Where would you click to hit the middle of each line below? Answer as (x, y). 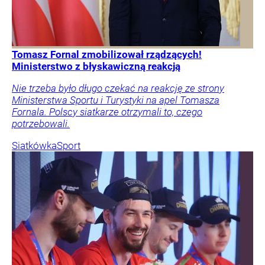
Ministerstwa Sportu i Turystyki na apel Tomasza (116, 100)
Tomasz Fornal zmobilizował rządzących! (107, 55)
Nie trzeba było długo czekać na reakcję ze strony (118, 88)
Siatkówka (34, 146)
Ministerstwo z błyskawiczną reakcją (96, 67)
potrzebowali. (41, 124)
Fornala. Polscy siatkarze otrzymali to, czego (107, 112)
